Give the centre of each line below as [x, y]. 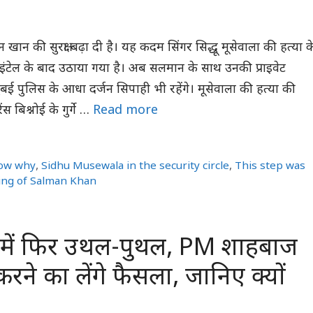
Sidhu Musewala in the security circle [136, 167]
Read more [125, 111]
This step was [270, 167]
